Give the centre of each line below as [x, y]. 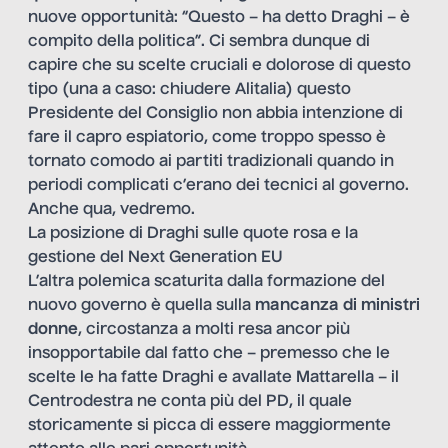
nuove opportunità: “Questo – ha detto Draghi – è [219, 18]
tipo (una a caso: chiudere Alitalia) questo [189, 90]
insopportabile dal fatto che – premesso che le [209, 354]
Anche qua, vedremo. [111, 210]
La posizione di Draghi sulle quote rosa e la [193, 234]
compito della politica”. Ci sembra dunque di [199, 42]
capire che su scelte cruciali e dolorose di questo [219, 66]
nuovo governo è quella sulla [141, 306]
